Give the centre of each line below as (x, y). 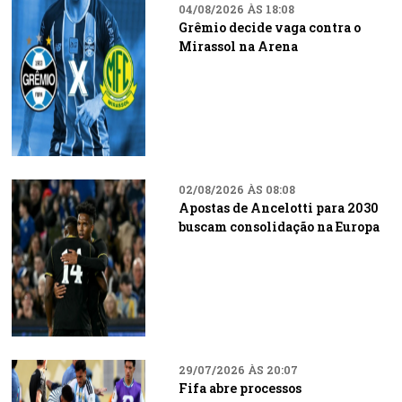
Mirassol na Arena (238, 46)
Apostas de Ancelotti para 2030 (278, 208)
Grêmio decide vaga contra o (269, 27)
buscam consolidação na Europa (279, 227)
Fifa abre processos (240, 388)
